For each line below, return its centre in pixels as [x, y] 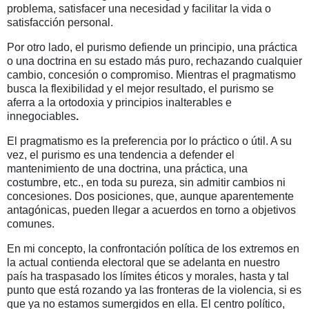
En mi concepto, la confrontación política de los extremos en [153, 248]
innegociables [41, 117]
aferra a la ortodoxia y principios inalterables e [119, 103]
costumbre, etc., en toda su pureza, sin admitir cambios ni [146, 182]
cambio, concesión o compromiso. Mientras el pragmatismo [151, 75]
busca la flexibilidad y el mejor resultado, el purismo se [140, 89]
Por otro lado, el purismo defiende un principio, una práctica [152, 48]
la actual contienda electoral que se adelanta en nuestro [143, 262]
